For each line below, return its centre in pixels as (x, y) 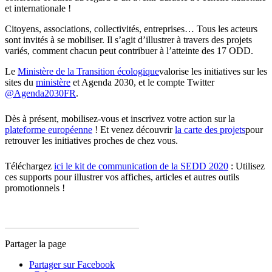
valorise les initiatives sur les (213, 71)
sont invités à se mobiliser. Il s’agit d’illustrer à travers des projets (128, 39)
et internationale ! (38, 8)
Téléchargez (29, 166)
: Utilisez (246, 166)
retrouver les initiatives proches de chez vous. (91, 140)
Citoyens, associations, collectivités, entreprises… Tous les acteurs (131, 29)
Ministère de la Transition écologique (88, 71)
